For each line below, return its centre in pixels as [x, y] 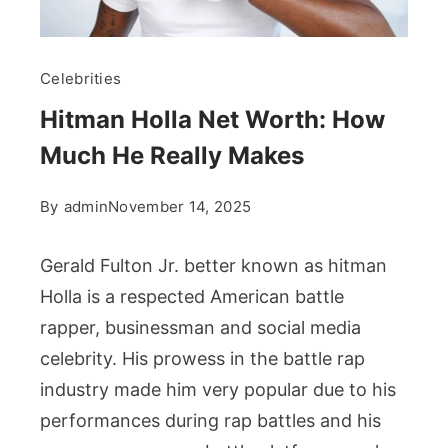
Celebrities [81, 79]
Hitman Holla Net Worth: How [212, 120]
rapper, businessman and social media [200, 328]
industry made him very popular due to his [218, 390]
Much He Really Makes [172, 156]
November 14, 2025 [180, 207]
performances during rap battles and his [210, 421]
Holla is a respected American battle [192, 297]
